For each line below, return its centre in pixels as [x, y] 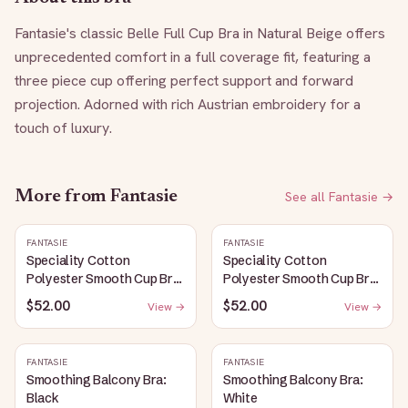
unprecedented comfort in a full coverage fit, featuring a [193, 57]
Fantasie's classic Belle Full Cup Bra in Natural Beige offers [200, 33]
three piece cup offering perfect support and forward [184, 81]
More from [62, 197]
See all [307, 197]
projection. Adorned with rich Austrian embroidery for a [188, 104]
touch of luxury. [63, 128]
